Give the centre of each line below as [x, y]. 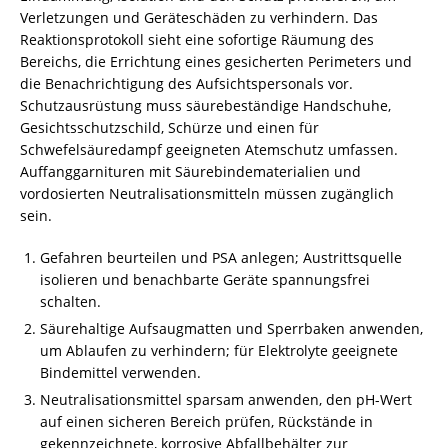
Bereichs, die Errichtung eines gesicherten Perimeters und [216, 61]
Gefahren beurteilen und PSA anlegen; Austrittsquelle [221, 257]
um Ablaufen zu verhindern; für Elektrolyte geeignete [219, 350]
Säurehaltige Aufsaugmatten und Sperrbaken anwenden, [231, 328]
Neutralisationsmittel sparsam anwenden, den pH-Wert [226, 399]
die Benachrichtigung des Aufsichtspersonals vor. [186, 83]
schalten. [70, 301]
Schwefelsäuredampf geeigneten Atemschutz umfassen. [209, 149]
